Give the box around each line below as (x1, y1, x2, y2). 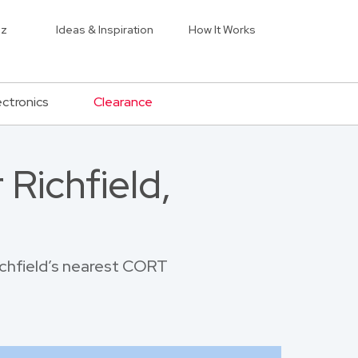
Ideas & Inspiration (56, 22, 153, 37)
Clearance (93, 93, 153, 110)
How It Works (189, 22, 256, 37)
